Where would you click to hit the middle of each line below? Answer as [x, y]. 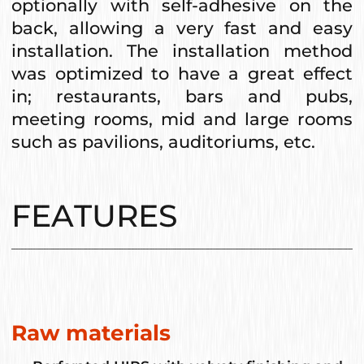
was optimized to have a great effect [182, 73]
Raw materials [91, 334]
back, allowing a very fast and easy [182, 28]
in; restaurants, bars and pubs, [182, 96]
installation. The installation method [182, 50]
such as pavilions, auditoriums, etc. [163, 141]
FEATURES [94, 216]
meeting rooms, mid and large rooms [182, 119]
